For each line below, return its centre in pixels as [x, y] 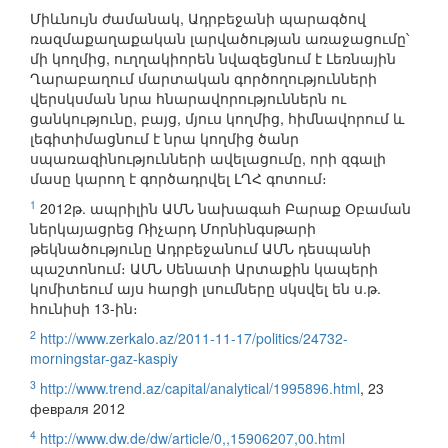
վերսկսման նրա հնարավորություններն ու [188, 98]
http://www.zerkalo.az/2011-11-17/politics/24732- [194, 338]
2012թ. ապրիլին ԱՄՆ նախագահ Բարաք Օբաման [223, 208]
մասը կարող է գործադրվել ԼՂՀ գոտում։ [178, 178]
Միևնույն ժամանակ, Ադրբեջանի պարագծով [198, 18]
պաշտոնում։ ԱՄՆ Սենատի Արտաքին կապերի [204, 268]
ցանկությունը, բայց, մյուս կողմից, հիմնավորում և [217, 118]
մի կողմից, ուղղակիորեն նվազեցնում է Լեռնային [213, 58]
